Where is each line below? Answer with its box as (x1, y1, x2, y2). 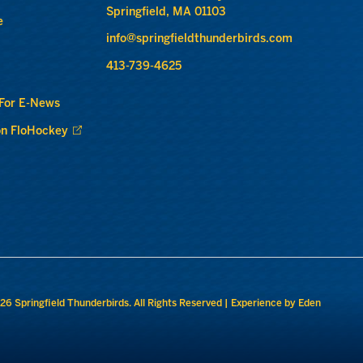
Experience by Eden (231, 299, 321, 309)
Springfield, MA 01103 (105, 6, 226, 18)
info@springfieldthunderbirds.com (105, 34, 293, 45)
